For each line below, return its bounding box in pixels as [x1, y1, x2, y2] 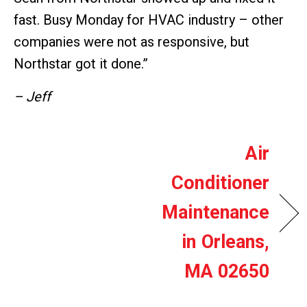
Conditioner [171, 172, 270, 195]
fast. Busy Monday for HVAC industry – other [14, 12, 284, 29]
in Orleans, [182, 231, 270, 254]
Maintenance [162, 201, 270, 224]
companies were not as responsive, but [14, 34, 249, 51]
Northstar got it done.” [14, 56, 148, 73]
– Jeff [14, 88, 51, 106]
